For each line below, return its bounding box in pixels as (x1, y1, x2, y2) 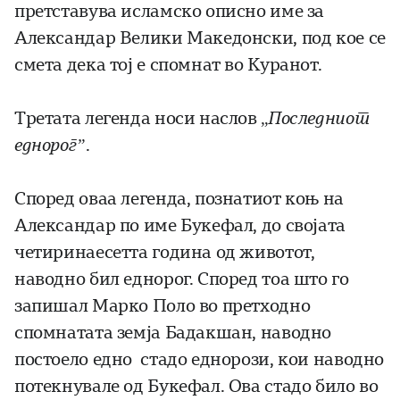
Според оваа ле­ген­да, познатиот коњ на (14, 188, 344, 210)
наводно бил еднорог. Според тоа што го (14, 269, 349, 290)
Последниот (267, 108, 370, 129)
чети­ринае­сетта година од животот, (14, 242, 315, 263)
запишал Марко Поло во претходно (14, 296, 311, 317)
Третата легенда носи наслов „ (14, 108, 268, 129)
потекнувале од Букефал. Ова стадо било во (14, 376, 379, 397)
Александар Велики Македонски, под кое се (14, 28, 386, 49)
